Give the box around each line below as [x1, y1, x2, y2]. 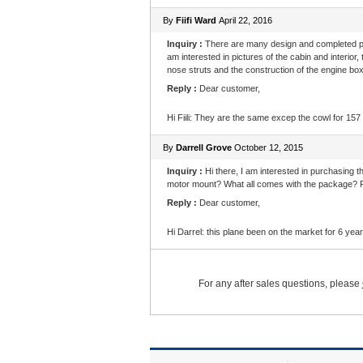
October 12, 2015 [231, 143, 303, 152]
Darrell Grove [175, 143, 232, 152]
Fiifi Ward [175, 15, 216, 25]
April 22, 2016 [216, 15, 272, 25]
